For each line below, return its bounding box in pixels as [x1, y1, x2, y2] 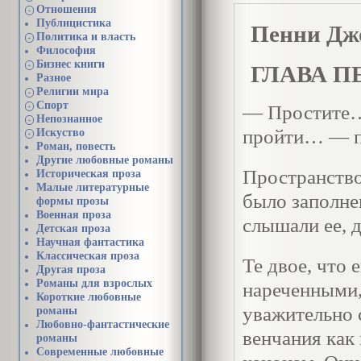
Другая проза [36, 263, 106, 276]
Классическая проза [36, 250, 139, 262]
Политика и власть [36, 31, 135, 43]
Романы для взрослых [36, 277, 152, 289]
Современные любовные [36, 346, 164, 358]
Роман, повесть [36, 140, 115, 152]
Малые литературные [36, 181, 149, 193]
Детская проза [36, 222, 110, 234]
